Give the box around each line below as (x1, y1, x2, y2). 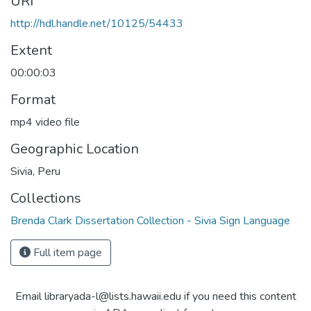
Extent (10, 41, 52, 60)
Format (10, 90, 56, 109)
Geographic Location (10, 140, 139, 158)
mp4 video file (10, 115, 80, 130)
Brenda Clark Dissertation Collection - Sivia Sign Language (10, 213, 290, 228)
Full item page (31, 245, 102, 260)
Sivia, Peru (10, 164, 60, 179)
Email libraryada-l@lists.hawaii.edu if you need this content (15, 289, 296, 304)
